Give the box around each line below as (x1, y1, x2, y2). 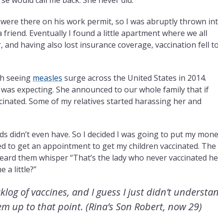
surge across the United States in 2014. (62, 72, 207, 83)
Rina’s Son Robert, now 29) (89, 200, 202, 213)
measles (33, 72, 63, 83)
